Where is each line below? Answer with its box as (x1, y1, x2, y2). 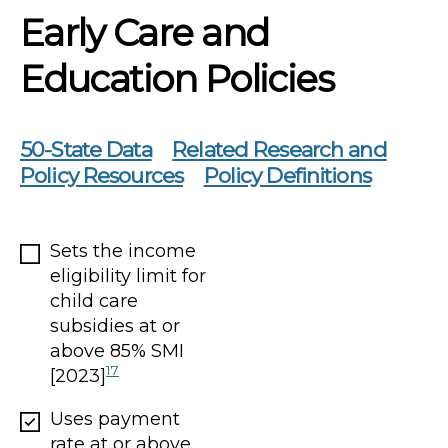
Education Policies (20, 55, 334, 101)
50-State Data (20, 136, 152, 162)
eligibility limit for (50, 264, 206, 287)
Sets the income (50, 239, 196, 262)
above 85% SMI (50, 339, 184, 362)
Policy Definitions (203, 162, 371, 188)
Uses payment (50, 407, 180, 430)
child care (50, 289, 138, 312)
